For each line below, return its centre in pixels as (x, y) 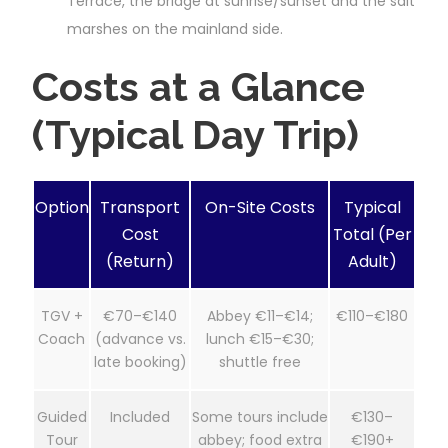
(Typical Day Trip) (195, 134)
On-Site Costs (259, 207)
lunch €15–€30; (259, 338)
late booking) (140, 361)
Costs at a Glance (198, 86)
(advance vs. (140, 338)
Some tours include (259, 416)
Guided (61, 416)
